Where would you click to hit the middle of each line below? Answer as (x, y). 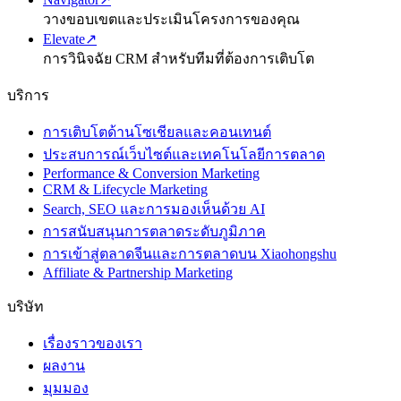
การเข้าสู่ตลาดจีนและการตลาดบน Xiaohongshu (190, 253)
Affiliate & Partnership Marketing (138, 272)
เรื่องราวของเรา (93, 343)
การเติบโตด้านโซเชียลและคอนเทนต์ (157, 132)
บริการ (28, 95)
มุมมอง (66, 388)
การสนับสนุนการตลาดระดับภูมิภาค (154, 231)
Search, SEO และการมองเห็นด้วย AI (154, 209)
